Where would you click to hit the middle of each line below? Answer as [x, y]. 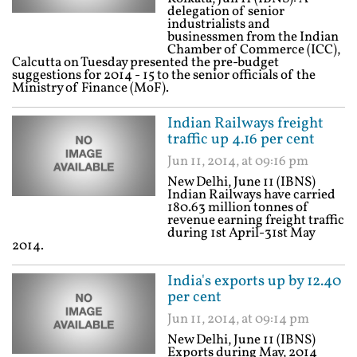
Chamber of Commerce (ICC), [254, 50]
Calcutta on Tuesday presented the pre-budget [145, 63]
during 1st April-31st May [241, 233]
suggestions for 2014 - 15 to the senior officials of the [164, 75]
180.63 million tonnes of [238, 208]
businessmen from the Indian [253, 37]
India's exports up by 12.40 [254, 281]
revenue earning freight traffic [256, 220]
